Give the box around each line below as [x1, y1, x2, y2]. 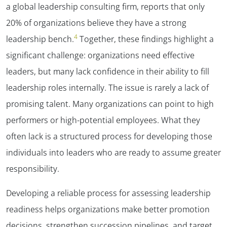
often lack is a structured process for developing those [6, 131, 212, 142]
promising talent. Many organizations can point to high [6, 98, 214, 110]
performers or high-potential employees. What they [6, 115, 200, 126]
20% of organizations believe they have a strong [6, 17, 186, 29]
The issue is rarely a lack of [108, 82, 209, 94]
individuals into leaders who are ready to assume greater [6, 147, 221, 159]
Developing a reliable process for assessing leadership [6, 187, 211, 199]
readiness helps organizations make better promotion [6, 204, 210, 215]
